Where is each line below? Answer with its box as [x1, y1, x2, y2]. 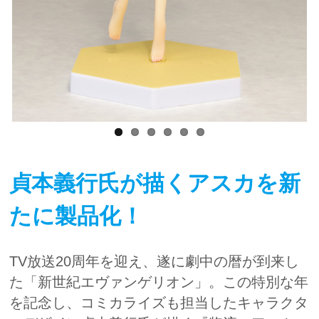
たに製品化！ [9, 203, 143, 229]
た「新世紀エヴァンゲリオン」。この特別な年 [9, 273, 308, 290]
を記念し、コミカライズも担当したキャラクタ [9, 294, 308, 310]
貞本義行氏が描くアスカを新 [9, 170, 300, 196]
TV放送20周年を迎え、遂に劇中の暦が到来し [9, 253, 299, 269]
